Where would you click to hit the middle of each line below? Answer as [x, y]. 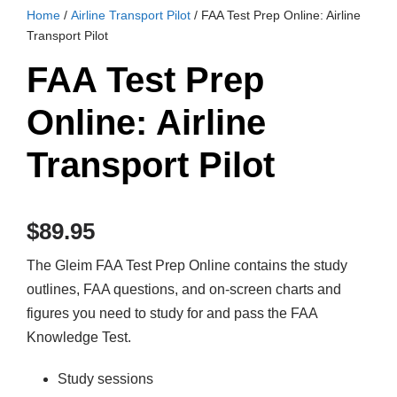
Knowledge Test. [79, 337]
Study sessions [105, 378]
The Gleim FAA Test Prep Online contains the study [187, 265]
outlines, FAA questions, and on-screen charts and [184, 289]
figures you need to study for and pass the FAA [172, 313]
